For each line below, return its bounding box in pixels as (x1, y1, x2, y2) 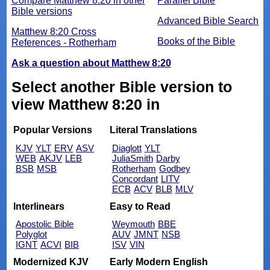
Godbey (159, 163, 190, 174)
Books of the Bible (157, 36, 236, 46)
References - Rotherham (11, 37, 116, 48)
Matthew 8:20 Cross (11, 26, 96, 37)
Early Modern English (109, 256, 208, 267)
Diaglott (111, 143, 142, 154)
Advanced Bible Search (157, 15, 259, 26)
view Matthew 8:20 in (11, 95, 160, 113)
